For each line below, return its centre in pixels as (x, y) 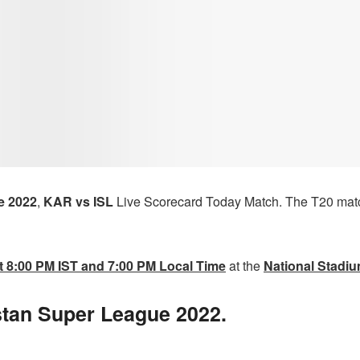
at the (245, 265)
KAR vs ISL (80, 201)
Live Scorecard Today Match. (199, 201)
